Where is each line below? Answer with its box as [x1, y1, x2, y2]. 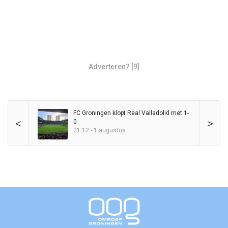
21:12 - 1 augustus [73, 127, 126, 134]
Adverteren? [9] [88, 63, 139, 71]
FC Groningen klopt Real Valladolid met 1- [73, 109, 189, 117]
